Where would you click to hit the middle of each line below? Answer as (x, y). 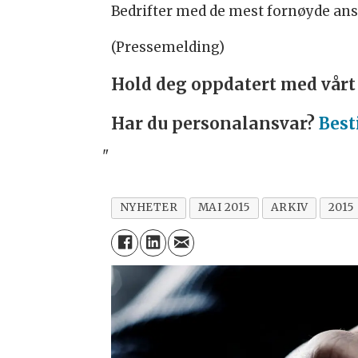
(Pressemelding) (168, 48)
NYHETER (149, 208)
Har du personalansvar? (215, 124)
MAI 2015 (224, 208)
